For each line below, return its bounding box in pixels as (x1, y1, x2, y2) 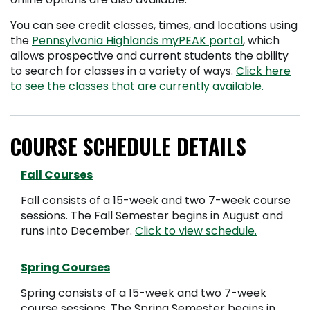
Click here (236, 62, 291, 79)
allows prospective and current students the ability (10, 47, 289, 64)
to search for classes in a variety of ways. (10, 62, 236, 79)
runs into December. (21, 222, 135, 239)
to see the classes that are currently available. (10, 77, 264, 94)
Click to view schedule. (135, 222, 257, 239)
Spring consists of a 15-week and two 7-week (21, 284, 266, 301)
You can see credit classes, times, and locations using (10, 17, 298, 33)
